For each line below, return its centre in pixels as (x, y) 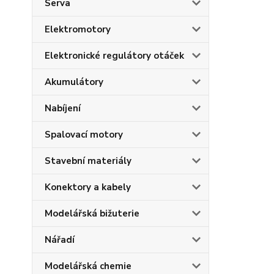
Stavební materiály (88, 161)
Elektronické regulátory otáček (114, 55)
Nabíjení (63, 108)
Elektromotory (78, 29)
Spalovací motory (84, 134)
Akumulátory (74, 82)
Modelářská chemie (88, 266)
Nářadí (60, 239)
